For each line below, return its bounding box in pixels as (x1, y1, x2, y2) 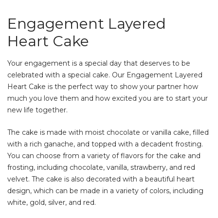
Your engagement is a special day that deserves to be (7, 58, 190, 68)
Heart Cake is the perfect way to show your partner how (7, 82, 198, 91)
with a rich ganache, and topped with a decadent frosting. (7, 139, 203, 148)
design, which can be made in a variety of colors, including (7, 186, 203, 195)
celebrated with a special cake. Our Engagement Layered (7, 70, 202, 79)
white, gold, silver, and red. (7, 198, 96, 207)
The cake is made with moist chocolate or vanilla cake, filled (7, 127, 209, 137)
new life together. (7, 105, 68, 114)
